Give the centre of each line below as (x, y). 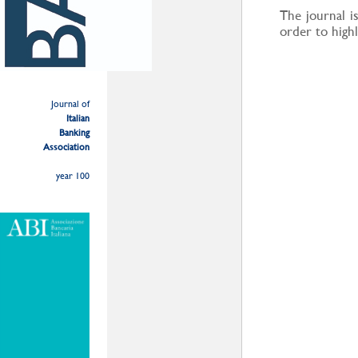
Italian (78, 118)
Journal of (70, 104)
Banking (74, 133)
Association (66, 147)
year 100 (73, 176)
